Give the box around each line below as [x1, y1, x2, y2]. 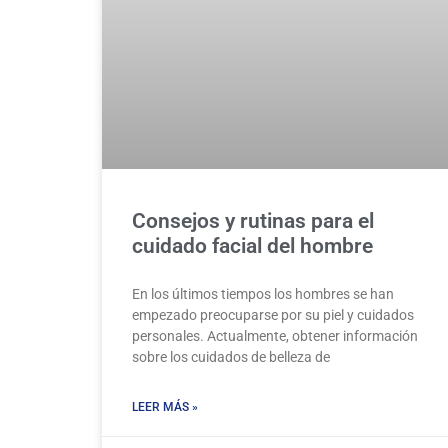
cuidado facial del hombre [132, 234, 373, 259]
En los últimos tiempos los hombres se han [132, 286, 394, 303]
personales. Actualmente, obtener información [132, 328, 418, 345]
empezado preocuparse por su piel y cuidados [132, 307, 414, 324]
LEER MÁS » [132, 400, 198, 415]
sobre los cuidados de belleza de [132, 349, 330, 366]
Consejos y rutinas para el [132, 209, 374, 234]
